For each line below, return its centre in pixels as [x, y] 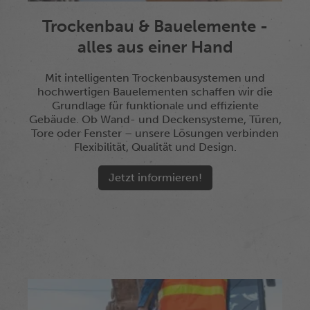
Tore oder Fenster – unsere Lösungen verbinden [155, 133]
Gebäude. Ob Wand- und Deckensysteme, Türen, [155, 119]
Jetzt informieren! [155, 177]
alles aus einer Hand [155, 47]
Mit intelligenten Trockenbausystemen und [155, 78]
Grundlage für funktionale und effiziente [155, 106]
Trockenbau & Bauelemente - [155, 26]
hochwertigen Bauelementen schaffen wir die [155, 92]
